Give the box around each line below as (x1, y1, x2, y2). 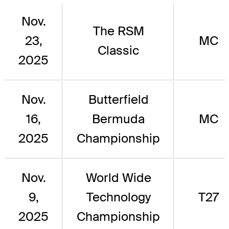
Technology (86, 189, 151, 205)
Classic (98, 42, 139, 59)
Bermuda (92, 111, 145, 127)
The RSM (93, 23, 144, 39)
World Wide (85, 170, 151, 186)
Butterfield (88, 91, 149, 108)
